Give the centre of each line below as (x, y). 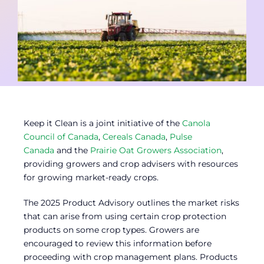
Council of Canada (61, 137)
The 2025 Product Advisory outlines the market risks (131, 203)
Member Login (51, 36)
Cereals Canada (134, 137)
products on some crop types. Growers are (111, 230)
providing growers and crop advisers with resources (131, 164)
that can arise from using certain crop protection (125, 217)
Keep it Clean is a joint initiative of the (103, 123)
